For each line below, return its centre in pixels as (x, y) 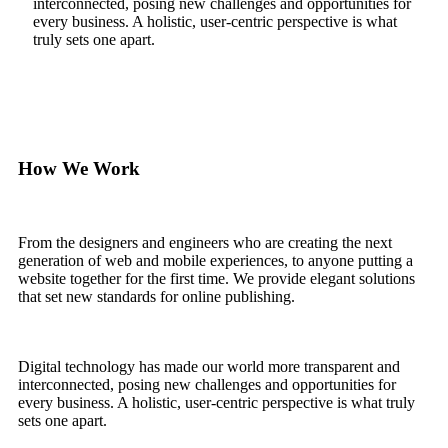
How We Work (79, 168)
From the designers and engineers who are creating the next (205, 243)
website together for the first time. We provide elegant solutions (216, 279)
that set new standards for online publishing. (156, 297)
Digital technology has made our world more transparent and (209, 367)
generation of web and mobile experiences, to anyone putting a (215, 261)
